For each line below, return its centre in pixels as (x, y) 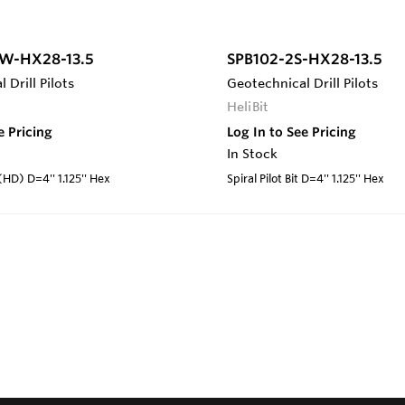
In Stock (252, 154)
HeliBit (248, 107)
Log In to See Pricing (292, 132)
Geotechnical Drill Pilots (302, 84)
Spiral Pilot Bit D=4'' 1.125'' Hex (306, 179)
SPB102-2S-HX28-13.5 (305, 59)
